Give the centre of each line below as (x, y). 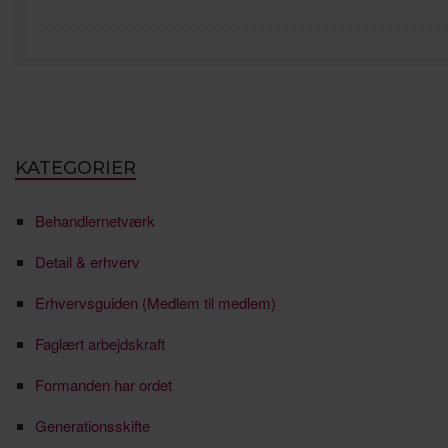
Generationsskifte (92, 425)
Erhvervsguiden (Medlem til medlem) (155, 302)
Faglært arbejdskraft (100, 343)
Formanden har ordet (103, 384)
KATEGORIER (75, 167)
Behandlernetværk (95, 220)
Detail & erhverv (87, 261)
